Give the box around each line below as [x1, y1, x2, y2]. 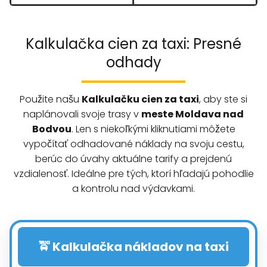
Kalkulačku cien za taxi [82, 92, 199, 106]
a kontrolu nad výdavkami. [72, 181, 195, 195]
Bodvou [32, 122, 72, 136]
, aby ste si [199, 92, 247, 106]
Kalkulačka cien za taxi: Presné [26, 33, 241, 54]
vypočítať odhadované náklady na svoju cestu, [23, 136, 244, 151]
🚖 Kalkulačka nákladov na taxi [38, 238, 229, 255]
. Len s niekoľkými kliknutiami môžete [71, 122, 235, 136]
